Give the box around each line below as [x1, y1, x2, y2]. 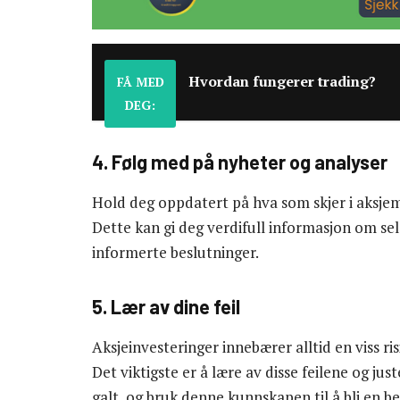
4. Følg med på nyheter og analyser [92, 149, 387, 173]
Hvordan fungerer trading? [188, 71, 376, 92]
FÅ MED [116, 73, 164, 91]
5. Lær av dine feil [92, 294, 240, 318]
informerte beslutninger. [92, 242, 259, 263]
